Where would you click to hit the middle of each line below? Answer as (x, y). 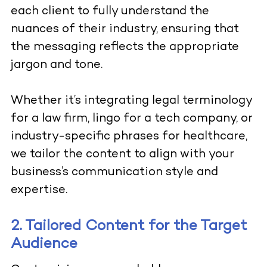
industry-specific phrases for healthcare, (129, 137)
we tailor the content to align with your (122, 155)
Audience (44, 245)
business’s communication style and (114, 173)
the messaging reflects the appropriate (125, 48)
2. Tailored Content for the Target (128, 227)
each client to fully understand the (110, 12)
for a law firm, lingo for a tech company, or (131, 119)
